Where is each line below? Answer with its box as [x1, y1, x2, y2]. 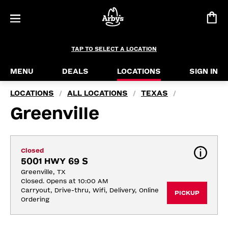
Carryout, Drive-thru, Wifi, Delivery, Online [21, 187, 159, 194]
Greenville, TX [21, 168, 66, 176]
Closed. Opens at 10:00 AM [21, 178, 108, 185]
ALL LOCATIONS [67, 89, 128, 98]
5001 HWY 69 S [21, 156, 88, 166]
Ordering [21, 196, 49, 203]
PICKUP [175, 189, 199, 196]
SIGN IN [189, 67, 218, 76]
